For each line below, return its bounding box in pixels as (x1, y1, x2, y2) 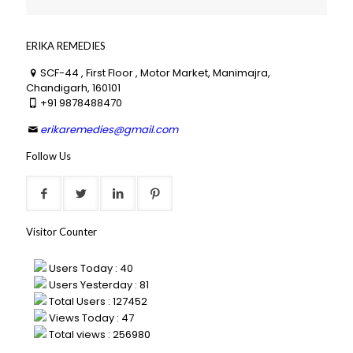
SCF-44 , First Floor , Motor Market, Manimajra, (40, 65, 271, 81)
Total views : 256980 (46, 327, 150, 343)
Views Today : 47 (46, 310, 134, 326)
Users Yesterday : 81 (46, 277, 149, 293)
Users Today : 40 (46, 261, 133, 277)
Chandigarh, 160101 (26, 80, 121, 96)
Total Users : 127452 (46, 294, 147, 310)
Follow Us (26, 150, 71, 163)
